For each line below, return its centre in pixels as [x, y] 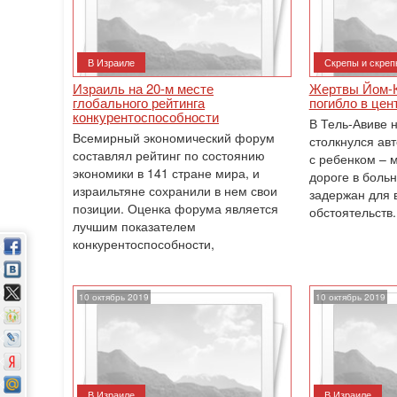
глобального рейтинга [139, 102]
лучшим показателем [134, 226]
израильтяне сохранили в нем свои [175, 191]
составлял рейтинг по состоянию [169, 155]
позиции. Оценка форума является [175, 208]
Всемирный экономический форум [174, 137]
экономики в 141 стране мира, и [166, 173]
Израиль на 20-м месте [143, 88]
